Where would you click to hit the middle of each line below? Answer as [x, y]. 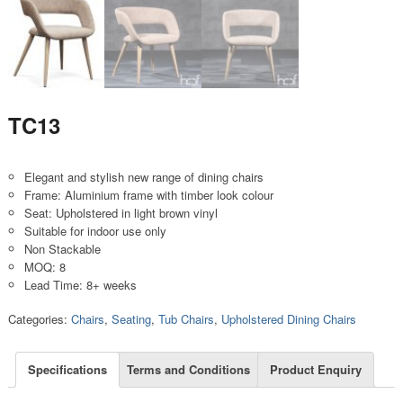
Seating [131, 319]
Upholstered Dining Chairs [288, 319]
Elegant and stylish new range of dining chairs [143, 177]
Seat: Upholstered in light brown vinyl [121, 213]
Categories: [39, 319]
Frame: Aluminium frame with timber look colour [148, 195]
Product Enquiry [315, 369]
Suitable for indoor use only [95, 231]
